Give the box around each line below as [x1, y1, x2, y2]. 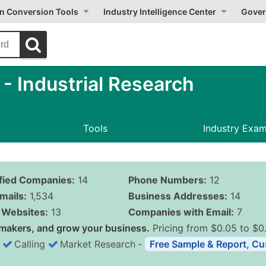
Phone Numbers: [128, 174, 207, 186]
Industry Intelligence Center [103, 7, 216, 17]
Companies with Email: [128, 206, 234, 218]
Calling [14, 238, 45, 250]
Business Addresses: [128, 190, 227, 202]
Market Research [60, 238, 135, 250]
